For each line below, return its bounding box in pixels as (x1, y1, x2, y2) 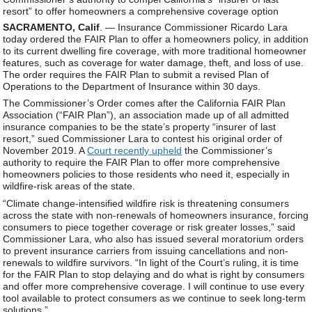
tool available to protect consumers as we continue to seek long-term (3, 292, 306, 304)
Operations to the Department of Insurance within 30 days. (3, 81, 261, 93)
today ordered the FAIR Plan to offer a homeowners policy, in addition (3, 33, 309, 45)
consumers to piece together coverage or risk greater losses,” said (3, 221, 296, 233)
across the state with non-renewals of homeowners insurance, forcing (3, 209, 309, 221)
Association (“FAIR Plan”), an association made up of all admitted (3, 109, 290, 121)
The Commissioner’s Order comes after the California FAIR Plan (3, 97, 286, 109)
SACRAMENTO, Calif (3, 22, 100, 33)
